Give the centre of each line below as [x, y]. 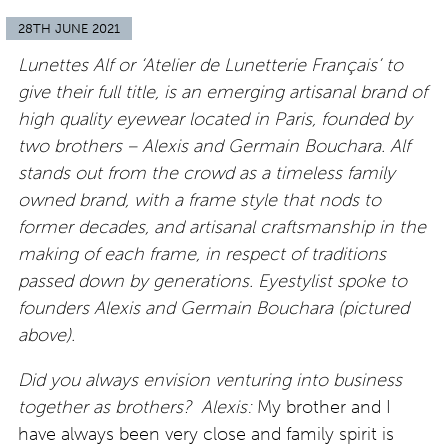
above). [46, 334]
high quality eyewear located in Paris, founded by [215, 118]
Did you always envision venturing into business [210, 379]
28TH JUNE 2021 [69, 28]
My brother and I [321, 406]
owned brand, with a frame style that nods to [199, 199]
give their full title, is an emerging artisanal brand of [222, 91]
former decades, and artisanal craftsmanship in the [222, 226]
